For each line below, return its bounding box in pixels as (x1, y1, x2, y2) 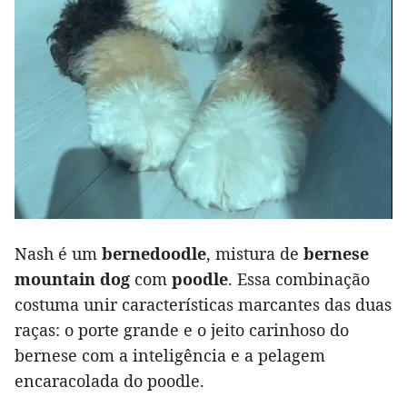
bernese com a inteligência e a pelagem (15, 344, 325, 367)
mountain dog (15, 268, 130, 291)
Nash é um (15, 243, 102, 265)
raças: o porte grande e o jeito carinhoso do (15, 319, 349, 342)
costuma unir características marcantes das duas (15, 293, 392, 316)
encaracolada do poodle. (15, 370, 204, 392)
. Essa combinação (228, 268, 370, 291)
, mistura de (206, 243, 303, 265)
